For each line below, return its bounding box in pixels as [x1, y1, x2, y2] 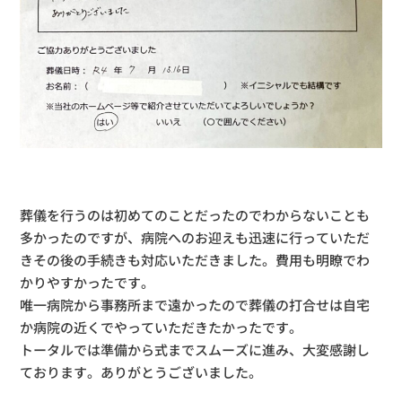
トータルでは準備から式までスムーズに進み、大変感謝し [20, 339, 371, 359]
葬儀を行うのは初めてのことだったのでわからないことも [20, 205, 371, 224]
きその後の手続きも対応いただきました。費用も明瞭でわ [20, 249, 371, 269]
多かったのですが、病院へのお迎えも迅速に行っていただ [20, 227, 371, 247]
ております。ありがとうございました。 [20, 362, 263, 381]
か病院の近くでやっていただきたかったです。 [20, 317, 303, 336]
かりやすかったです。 [20, 272, 155, 292]
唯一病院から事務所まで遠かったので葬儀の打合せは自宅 [20, 294, 371, 314]
